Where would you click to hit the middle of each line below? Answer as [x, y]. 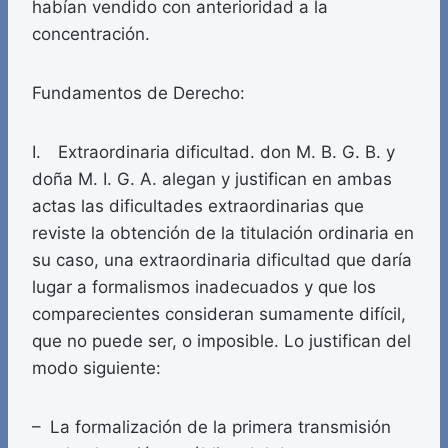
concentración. [91, 34]
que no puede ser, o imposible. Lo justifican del [221, 341]
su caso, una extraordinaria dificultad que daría [222, 260]
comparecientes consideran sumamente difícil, [219, 314]
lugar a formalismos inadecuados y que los [204, 287]
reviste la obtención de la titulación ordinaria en [223, 233]
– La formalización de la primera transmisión [211, 427]
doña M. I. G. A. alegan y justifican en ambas [212, 179]
